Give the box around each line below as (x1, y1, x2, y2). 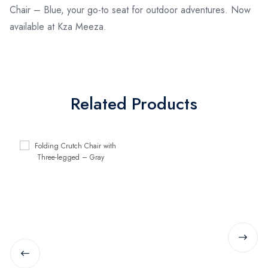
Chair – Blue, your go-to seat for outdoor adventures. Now (10, 2, 251, 17)
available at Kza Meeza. (10, 19, 106, 33)
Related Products (71, 91, 197, 116)
